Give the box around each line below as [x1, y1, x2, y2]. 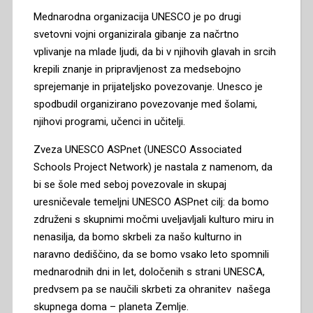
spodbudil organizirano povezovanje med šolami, [33, 97, 257, 110]
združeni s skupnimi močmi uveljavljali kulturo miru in [33, 212, 274, 226]
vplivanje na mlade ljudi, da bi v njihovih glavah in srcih [33, 45, 276, 58]
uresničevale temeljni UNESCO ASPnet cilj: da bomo [33, 195, 269, 208]
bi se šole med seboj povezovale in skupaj [33, 177, 226, 191]
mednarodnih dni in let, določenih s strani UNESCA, [33, 265, 265, 278]
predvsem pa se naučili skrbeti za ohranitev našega [33, 282, 270, 296]
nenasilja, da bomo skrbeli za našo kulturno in [33, 230, 242, 243]
